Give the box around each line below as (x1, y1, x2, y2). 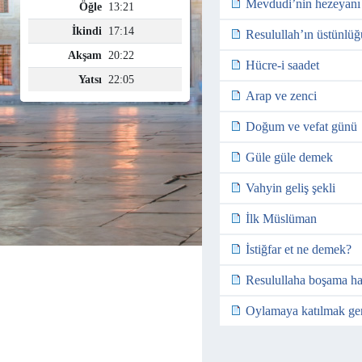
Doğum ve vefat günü (246, 120, 357, 133)
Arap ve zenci (246, 89, 317, 103)
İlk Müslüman (246, 212, 317, 225)
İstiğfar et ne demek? (246, 242, 351, 256)
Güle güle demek (246, 150, 333, 164)
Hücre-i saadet (246, 58, 319, 72)
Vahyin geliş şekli (246, 181, 335, 195)
